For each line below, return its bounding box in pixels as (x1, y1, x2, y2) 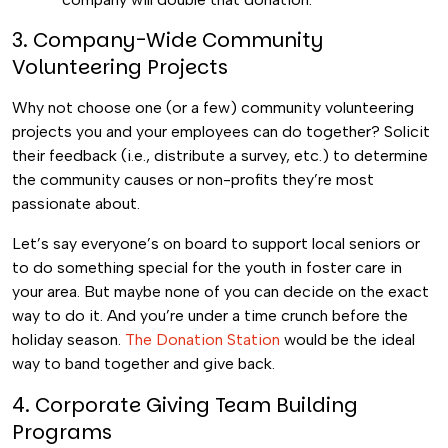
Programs (12, 418, 112, 446)
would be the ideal (280, 330, 415, 349)
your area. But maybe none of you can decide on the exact (12, 282, 429, 301)
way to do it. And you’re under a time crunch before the (12, 306, 408, 325)
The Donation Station (125, 330, 280, 349)
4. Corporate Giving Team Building (12, 391, 358, 419)
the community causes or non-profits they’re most (12, 170, 374, 189)
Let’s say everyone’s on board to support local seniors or (12, 234, 420, 253)
